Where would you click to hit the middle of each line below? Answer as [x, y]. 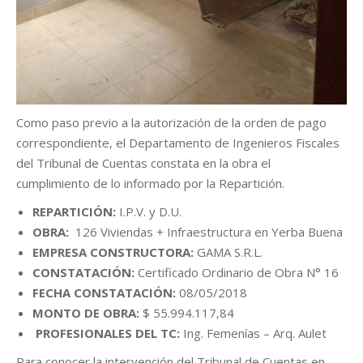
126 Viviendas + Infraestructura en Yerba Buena [209, 232]
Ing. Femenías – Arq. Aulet [255, 333]
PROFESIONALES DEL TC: [109, 333]
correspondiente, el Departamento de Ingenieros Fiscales [178, 143]
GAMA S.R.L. [230, 252]
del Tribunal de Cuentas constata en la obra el [143, 163]
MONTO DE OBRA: [88, 313]
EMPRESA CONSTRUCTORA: [115, 252]
